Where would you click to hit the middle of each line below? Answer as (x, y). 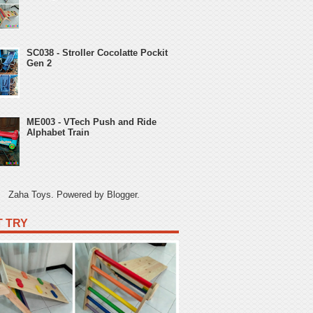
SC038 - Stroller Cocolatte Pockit (97, 53)
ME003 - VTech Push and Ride (92, 122)
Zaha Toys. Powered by (58, 194)
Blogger (122, 194)
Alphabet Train (58, 132)
